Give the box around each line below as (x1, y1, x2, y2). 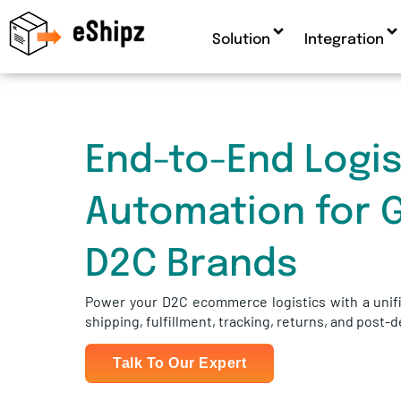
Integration (303, 32, 384, 47)
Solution (211, 32, 270, 47)
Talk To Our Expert (113, 355, 247, 371)
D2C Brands (85, 246, 299, 285)
